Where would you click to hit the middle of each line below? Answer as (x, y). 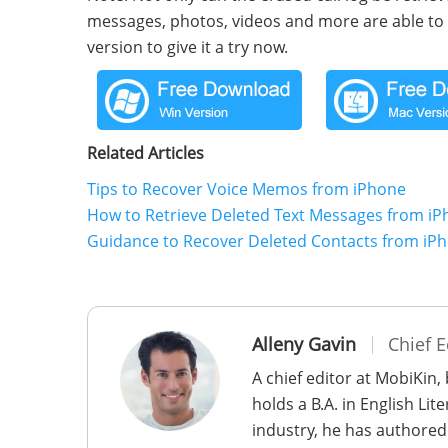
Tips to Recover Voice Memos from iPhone (246, 189)
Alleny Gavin (304, 344)
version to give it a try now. (187, 47)
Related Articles (145, 153)
